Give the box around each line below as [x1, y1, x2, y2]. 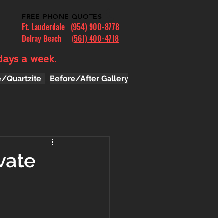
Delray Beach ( [22, 33, 74, 44]
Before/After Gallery [50, 74, 128, 83]
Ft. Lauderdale [22, 21, 71, 33]
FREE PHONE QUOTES [22, 12, 102, 21]
